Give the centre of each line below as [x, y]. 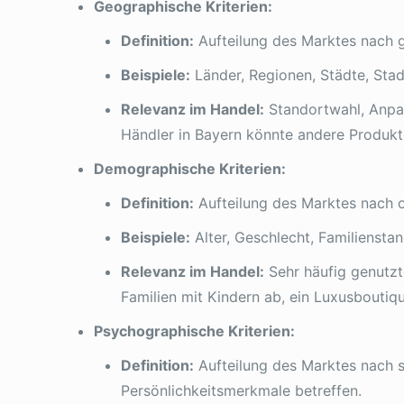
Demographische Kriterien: [190, 169]
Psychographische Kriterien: [194, 331]
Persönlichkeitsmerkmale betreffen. [241, 390]
